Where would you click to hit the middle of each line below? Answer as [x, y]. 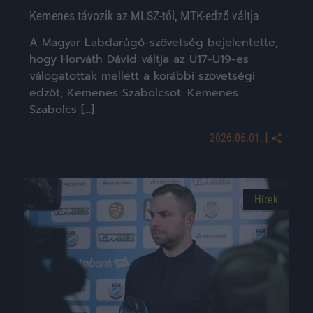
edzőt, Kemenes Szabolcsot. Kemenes [134, 93]
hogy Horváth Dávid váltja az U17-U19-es [139, 59]
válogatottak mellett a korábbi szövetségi [142, 76]
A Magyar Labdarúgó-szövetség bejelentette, [154, 42]
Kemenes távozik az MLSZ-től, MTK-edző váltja [144, 15]
